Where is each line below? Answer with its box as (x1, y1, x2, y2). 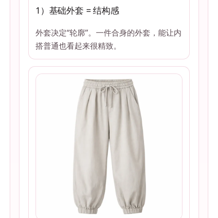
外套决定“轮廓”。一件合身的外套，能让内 (36, 27, 182, 38)
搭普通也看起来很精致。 (36, 40, 121, 52)
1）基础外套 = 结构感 (36, 4, 119, 17)
